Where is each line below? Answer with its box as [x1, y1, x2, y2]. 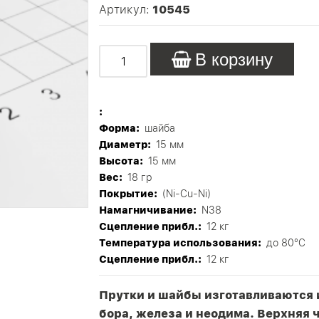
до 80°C [263, 237, 305, 249]
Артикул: [99, 3, 152, 16]
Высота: [99, 155, 145, 167]
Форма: [99, 122, 142, 134]
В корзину [195, 49, 273, 69]
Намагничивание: [99, 204, 199, 216]
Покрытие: [99, 188, 159, 199]
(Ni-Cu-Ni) [159, 188, 211, 199]
